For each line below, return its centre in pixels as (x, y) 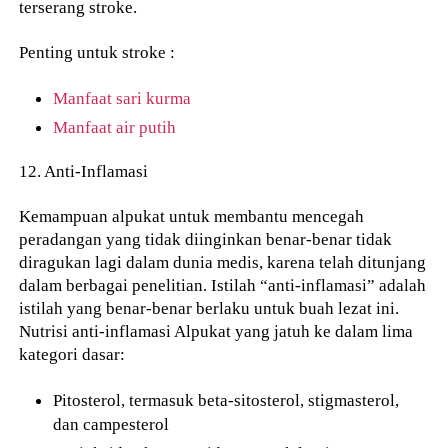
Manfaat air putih (115, 126)
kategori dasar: (72, 354)
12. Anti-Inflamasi (84, 171)
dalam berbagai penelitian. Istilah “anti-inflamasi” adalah (223, 285)
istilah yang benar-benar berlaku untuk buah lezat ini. (209, 308)
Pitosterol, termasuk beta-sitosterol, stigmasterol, (226, 399)
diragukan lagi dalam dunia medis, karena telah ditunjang (223, 262)
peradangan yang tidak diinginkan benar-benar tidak (206, 239)
